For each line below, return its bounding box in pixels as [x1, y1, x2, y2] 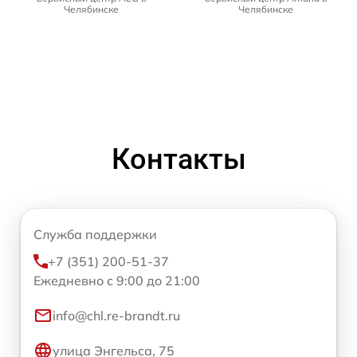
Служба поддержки [33, 226, 157, 243]
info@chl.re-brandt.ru [53, 308, 180, 324]
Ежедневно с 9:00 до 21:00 [33, 273, 200, 289]
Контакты [111, 143, 246, 177]
